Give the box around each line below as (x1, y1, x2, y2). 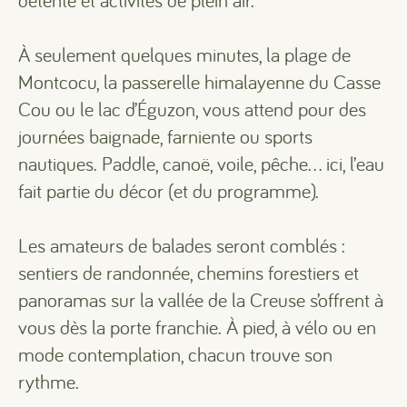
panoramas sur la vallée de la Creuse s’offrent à (18, 287, 383, 313)
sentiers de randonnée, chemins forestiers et (18, 260, 359, 285)
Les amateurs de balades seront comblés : (18, 233, 345, 258)
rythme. (18, 369, 79, 394)
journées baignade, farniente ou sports (18, 124, 313, 149)
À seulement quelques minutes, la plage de (18, 42, 351, 67)
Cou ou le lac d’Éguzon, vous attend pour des (18, 96, 366, 122)
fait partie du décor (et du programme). (18, 178, 319, 203)
